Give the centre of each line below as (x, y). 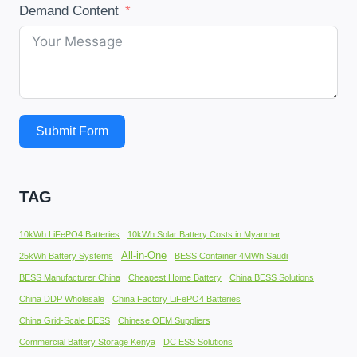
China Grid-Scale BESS (65, 320)
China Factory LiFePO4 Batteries (177, 298)
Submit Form (72, 131)
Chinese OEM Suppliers (164, 320)
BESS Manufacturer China (70, 277)
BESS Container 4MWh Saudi (231, 255)
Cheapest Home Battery (175, 277)
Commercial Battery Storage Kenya (87, 341)
